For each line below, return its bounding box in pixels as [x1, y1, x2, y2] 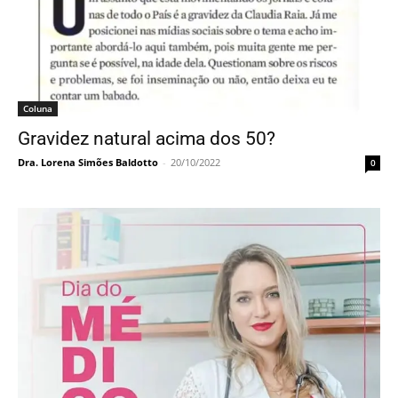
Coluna [23, 102, 52, 115]
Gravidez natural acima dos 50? [18, 128, 275, 150]
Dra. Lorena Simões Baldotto [18, 155, 158, 170]
